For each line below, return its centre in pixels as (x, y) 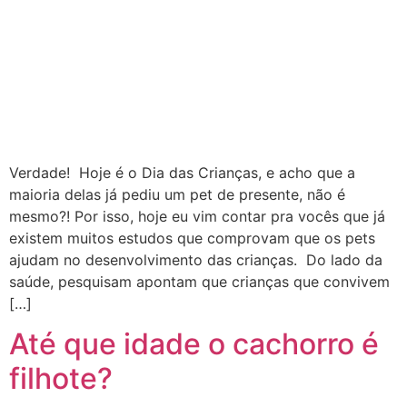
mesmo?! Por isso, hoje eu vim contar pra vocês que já (197, 216)
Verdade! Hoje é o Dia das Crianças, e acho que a (182, 172)
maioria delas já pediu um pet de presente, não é (177, 194)
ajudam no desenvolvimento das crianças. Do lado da (196, 259)
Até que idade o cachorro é (194, 344)
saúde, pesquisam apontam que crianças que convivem (199, 281)
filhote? (61, 379)
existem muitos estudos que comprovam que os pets (192, 238)
